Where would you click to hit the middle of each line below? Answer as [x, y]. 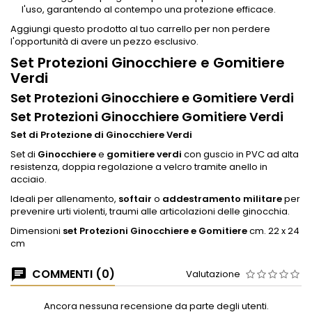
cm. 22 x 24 [273, 231]
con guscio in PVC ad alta [240, 154]
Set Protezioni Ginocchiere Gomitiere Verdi [147, 116]
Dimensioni [37, 231]
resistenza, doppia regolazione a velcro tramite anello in [139, 166]
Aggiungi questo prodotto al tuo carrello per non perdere [140, 29]
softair [135, 198]
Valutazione [213, 274]
